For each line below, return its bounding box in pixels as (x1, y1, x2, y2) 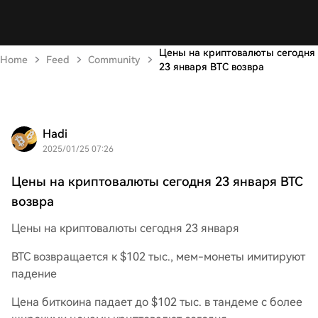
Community (88, 54, 141, 65)
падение (11, 267, 57, 280)
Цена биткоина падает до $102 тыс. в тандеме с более (11, 295, 302, 309)
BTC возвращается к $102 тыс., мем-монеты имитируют (11, 250, 305, 263)
